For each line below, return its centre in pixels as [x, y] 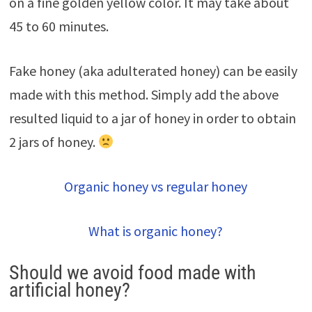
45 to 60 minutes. [58, 26]
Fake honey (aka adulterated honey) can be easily [153, 70]
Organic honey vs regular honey [156, 186]
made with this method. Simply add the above [143, 94]
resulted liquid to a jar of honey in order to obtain [152, 118]
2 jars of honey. [53, 141]
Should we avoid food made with [132, 272]
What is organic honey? [156, 231]
